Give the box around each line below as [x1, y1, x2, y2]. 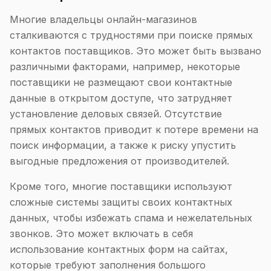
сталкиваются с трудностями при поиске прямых [10, 29, 253, 41]
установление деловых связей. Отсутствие [10, 108, 222, 120]
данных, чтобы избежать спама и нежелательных [10, 212, 252, 224]
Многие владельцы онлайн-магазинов [10, 13, 197, 25]
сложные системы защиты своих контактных [10, 196, 232, 208]
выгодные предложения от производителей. [10, 155, 229, 167]
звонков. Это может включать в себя [10, 227, 193, 240]
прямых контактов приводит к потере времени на [10, 123, 258, 135]
